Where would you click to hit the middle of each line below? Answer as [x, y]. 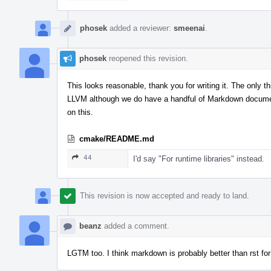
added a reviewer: [140, 28]
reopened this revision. [147, 58]
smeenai [189, 28]
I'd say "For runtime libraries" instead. [199, 158]
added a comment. [135, 226]
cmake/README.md [117, 139]
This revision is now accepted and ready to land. [165, 195]
